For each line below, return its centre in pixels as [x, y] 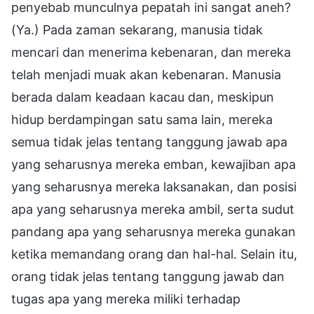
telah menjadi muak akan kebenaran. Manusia [146, 74]
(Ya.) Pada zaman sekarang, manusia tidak [137, 29]
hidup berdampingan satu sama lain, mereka [142, 119]
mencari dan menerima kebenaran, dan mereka [151, 52]
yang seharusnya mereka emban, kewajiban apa [153, 164]
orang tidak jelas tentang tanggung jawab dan [148, 276]
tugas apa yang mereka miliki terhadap [126, 299]
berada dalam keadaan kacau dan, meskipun [143, 97]
